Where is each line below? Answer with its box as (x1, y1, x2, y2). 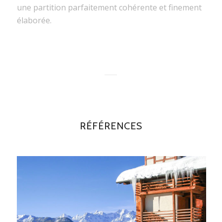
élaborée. (16, 15, 52, 26)
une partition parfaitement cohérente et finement (16, 2, 202, 13)
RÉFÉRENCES (79, 120, 142, 132)
